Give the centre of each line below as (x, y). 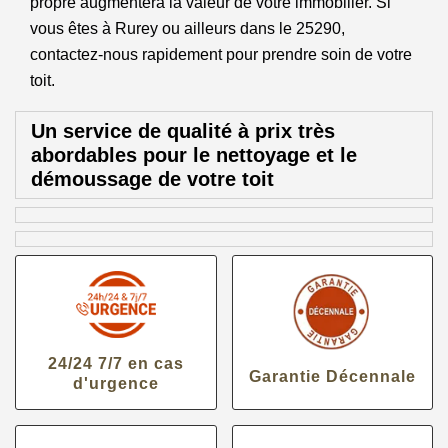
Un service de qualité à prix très (183, 131)
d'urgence (115, 383)
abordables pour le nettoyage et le (194, 155)
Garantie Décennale (332, 376)
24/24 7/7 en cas (115, 363)
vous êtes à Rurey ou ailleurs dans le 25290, (187, 28)
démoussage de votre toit (152, 179)
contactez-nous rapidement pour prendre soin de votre (221, 54)
